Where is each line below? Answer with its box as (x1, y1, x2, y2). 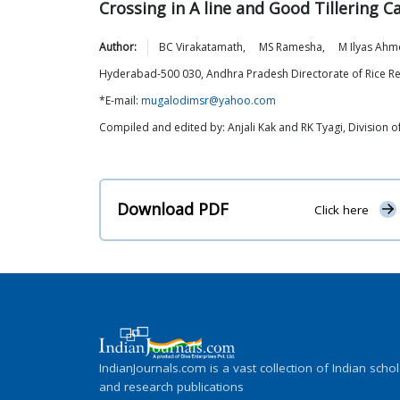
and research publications (99, 378, 244, 395)
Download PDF (117, 198, 229, 221)
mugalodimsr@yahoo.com (141, 93, 276, 108)
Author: (99, 39, 137, 54)
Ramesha (276, 39, 322, 54)
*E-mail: (99, 93, 141, 108)
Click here (313, 202, 369, 219)
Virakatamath (176, 39, 243, 54)
